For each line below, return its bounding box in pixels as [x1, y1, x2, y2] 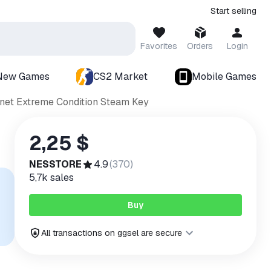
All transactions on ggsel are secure [41, 227, 182, 238]
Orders [187, 41, 213, 51]
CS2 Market [93, 70, 148, 83]
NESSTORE [29, 158, 82, 171]
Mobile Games [192, 70, 256, 83]
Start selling [211, 5, 256, 16]
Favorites [140, 41, 177, 51]
